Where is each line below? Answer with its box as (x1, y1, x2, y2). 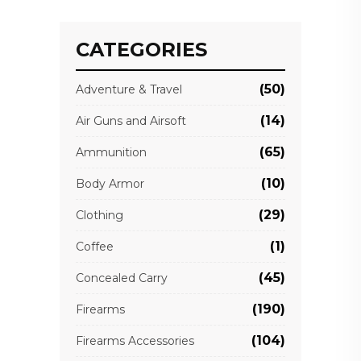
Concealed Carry (76, 271, 168, 286)
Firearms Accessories (76, 334, 194, 349)
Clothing (76, 208, 123, 223)
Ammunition (76, 145, 147, 160)
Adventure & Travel (76, 82, 182, 98)
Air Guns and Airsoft (76, 114, 186, 129)
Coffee (76, 239, 114, 255)
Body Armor (76, 176, 144, 192)
